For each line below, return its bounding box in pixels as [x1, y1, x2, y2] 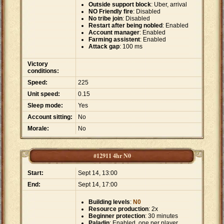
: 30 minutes [145, 212, 178, 220]
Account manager [88, 29, 139, 36]
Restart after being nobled [88, 22, 162, 29]
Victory [27, 60, 48, 68]
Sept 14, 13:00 [78, 169, 117, 177]
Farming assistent [88, 36, 140, 43]
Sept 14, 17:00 [78, 181, 117, 188]
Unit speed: [27, 90, 60, 98]
